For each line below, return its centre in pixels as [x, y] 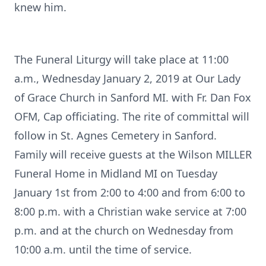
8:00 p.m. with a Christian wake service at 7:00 [130, 211]
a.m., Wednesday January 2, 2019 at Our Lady [127, 78]
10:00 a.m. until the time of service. [103, 249]
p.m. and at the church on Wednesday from [124, 230]
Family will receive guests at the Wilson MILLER [133, 154]
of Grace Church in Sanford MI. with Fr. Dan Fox [133, 97]
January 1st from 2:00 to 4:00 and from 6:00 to [130, 192]
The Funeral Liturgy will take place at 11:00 [121, 59]
